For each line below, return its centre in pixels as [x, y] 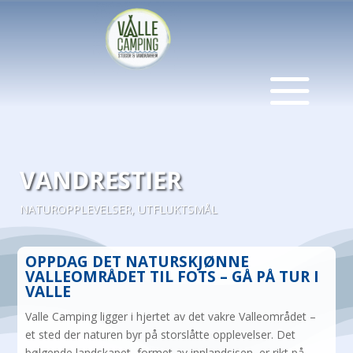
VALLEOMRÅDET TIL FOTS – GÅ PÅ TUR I [173, 276]
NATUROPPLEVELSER [76, 209]
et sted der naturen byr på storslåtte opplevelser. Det [161, 334]
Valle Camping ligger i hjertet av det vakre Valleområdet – [171, 316]
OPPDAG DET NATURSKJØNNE [137, 261]
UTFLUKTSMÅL [178, 209]
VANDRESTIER [101, 180]
